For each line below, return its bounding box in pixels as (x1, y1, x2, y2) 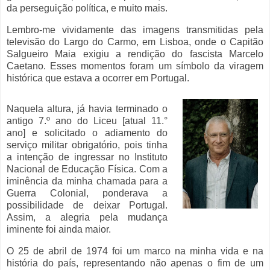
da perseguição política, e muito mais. (7, 2, 168, 13)
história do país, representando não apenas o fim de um (7, 258, 263, 269)
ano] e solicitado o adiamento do (7, 128, 168, 139)
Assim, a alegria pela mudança (7, 212, 168, 223)
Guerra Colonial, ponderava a (7, 188, 168, 199)
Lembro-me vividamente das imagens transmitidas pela (7, 24, 263, 35)
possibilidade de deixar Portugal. (7, 200, 168, 211)
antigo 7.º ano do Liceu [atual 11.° (7, 116, 168, 127)
